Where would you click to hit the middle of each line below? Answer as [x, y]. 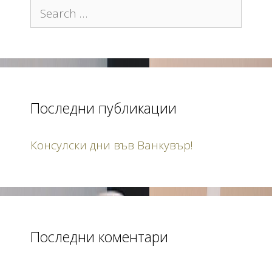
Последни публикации [104, 108]
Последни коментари [99, 236]
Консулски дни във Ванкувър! [112, 145]
